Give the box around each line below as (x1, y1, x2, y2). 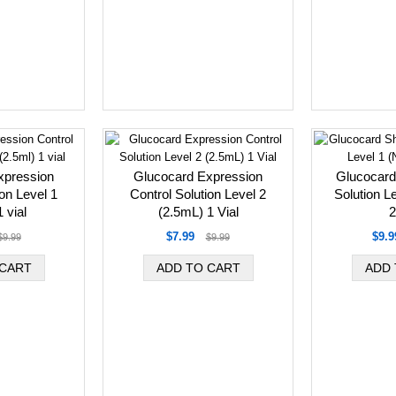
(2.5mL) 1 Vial (157, 204, 239, 219)
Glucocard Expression (133, 169, 263, 184)
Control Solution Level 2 (130, 187, 266, 202)
